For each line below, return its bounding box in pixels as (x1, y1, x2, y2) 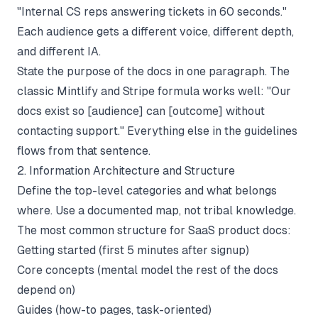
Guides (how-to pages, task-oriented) (17, 302, 212, 317)
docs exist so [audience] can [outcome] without (17, 104, 265, 118)
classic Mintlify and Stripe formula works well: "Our (17, 84, 291, 98)
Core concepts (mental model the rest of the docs (17, 263, 278, 277)
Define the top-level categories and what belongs (17, 183, 277, 197)
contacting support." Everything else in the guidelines (17, 124, 297, 138)
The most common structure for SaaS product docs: (17, 223, 291, 237)
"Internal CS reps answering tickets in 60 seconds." (17, 4, 287, 18)
